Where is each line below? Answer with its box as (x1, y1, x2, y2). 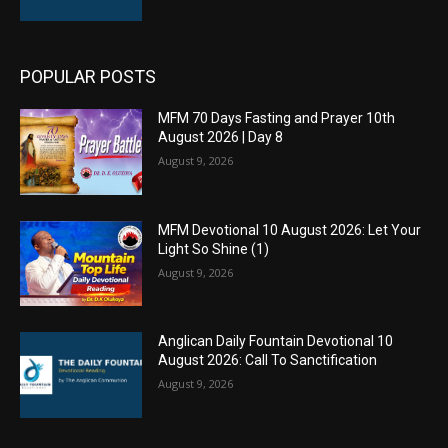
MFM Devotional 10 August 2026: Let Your (158, 221, 422, 238)
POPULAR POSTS (20, 66, 156, 88)
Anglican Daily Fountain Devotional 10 (158, 333, 394, 350)
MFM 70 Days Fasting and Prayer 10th (158, 110, 396, 127)
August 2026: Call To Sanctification (158, 352, 378, 369)
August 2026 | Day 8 (158, 129, 284, 146)
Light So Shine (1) (158, 240, 270, 257)
